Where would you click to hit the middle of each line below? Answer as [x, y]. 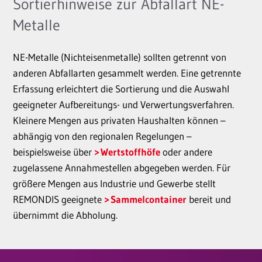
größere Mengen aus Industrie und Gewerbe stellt [114, 183]
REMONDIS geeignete [58, 199]
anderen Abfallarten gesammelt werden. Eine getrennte [127, 73]
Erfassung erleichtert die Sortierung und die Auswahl [121, 89]
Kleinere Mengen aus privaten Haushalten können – [119, 120]
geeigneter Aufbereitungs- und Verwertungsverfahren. [123, 104]
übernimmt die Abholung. [65, 215]
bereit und [208, 199]
